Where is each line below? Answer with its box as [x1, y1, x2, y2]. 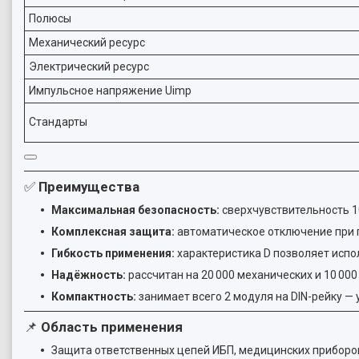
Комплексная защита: [51, 225, 175, 238]
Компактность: [51, 290, 136, 303]
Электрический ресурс [29, 60, 149, 73]
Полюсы [29, 12, 71, 25]
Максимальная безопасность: [51, 204, 220, 216]
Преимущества [38, 179, 139, 195]
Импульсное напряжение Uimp [29, 84, 192, 97]
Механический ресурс [29, 36, 145, 49]
